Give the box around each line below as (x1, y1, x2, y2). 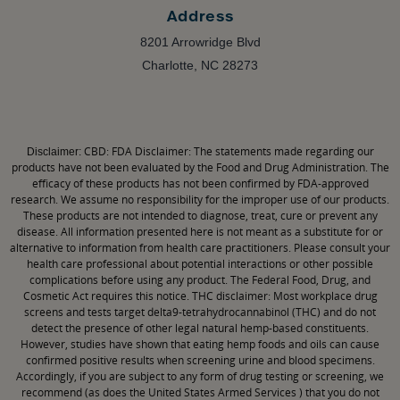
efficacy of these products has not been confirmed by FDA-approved (31, 176, 369, 192)
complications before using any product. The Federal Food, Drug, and (29, 272, 371, 288)
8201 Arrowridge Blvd (139, 35, 261, 50)
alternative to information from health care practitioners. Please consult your (10, 240, 390, 256)
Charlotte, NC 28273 (142, 58, 258, 73)
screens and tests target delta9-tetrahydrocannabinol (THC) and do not (24, 304, 376, 321)
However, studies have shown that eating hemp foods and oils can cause (21, 337, 379, 353)
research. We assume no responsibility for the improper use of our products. (11, 192, 389, 208)
